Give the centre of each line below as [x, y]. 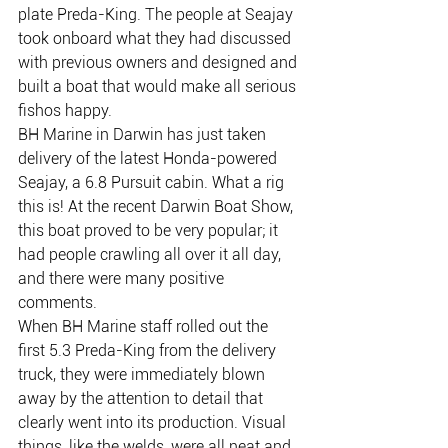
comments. [57, 302]
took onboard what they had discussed [156, 38]
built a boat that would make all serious [159, 86]
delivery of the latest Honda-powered [149, 158]
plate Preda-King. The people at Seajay [157, 14]
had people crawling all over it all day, [151, 254]
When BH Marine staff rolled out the [145, 326]
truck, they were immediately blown [143, 374]
